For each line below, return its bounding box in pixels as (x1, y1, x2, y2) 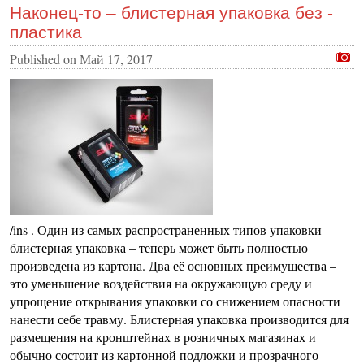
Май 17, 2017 (80, 50, 153, 68)
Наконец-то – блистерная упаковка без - (10, 3, 333, 23)
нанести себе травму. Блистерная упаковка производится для (10, 310, 349, 328)
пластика (10, 23, 82, 42)
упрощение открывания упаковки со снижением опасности (10, 292, 340, 310)
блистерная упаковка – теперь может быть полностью (10, 239, 308, 257)
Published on (10, 50, 80, 68)
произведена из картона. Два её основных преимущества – (10, 257, 336, 275)
